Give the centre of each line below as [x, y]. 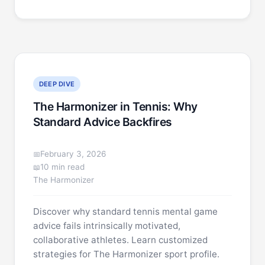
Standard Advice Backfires [102, 122]
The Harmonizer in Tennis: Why [115, 106]
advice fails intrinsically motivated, [106, 226]
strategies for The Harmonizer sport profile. [126, 254]
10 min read [62, 167]
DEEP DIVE [57, 84]
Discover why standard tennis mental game [125, 211]
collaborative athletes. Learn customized [120, 240]
